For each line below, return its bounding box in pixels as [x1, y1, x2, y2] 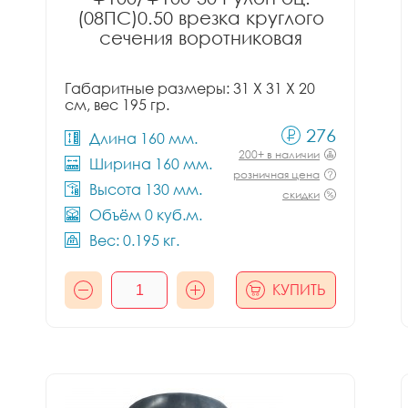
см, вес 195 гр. [65, 96, 169, 114]
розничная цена [233, 168, 320, 181]
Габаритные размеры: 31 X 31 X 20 [65, 79, 315, 97]
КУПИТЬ [272, 280, 326, 299]
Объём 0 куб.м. [89, 206, 202, 224]
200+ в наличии [239, 148, 320, 161]
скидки [282, 188, 320, 201]
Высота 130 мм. [89, 180, 202, 199]
